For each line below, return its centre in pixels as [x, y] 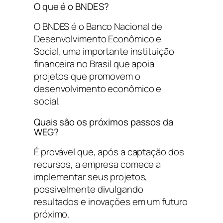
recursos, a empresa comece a [98, 165]
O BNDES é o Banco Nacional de [98, 27]
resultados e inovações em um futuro [111, 202]
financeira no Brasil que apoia [94, 64]
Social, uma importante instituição [104, 52]
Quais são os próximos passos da [104, 122]
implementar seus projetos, [91, 177]
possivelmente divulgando [89, 189]
